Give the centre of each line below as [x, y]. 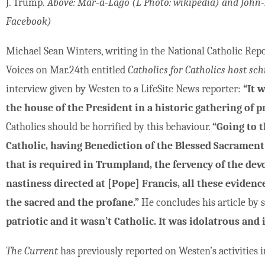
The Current [33, 251]
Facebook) [29, 22]
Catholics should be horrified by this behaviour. [109, 127]
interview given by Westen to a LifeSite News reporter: [125, 89]
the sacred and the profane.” [73, 203]
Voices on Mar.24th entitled [67, 70]
